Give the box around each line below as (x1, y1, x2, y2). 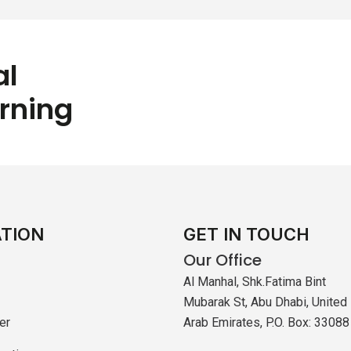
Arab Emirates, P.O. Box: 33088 (183, 314, 349, 330)
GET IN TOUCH (183, 223, 309, 244)
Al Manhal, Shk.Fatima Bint (183, 273, 326, 289)
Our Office (183, 248, 262, 271)
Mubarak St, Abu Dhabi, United (183, 294, 347, 309)
